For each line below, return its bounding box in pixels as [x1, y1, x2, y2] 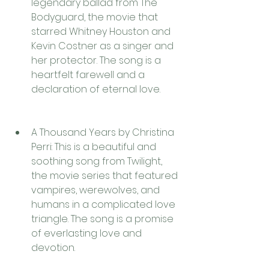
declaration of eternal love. [31, 82, 160, 96]
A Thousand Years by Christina [31, 125, 174, 139]
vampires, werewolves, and [31, 183, 160, 197]
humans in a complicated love [31, 198, 175, 211]
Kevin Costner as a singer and [31, 39, 174, 53]
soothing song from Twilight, [31, 154, 162, 168]
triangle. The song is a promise [31, 212, 174, 226]
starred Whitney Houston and [31, 25, 171, 38]
